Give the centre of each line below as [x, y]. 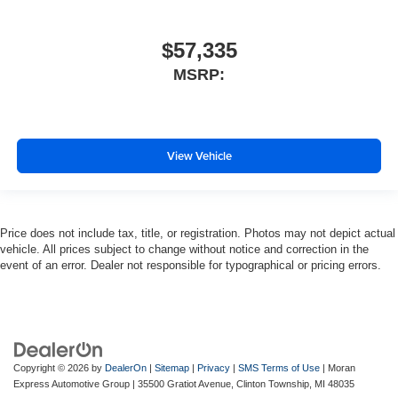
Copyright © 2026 [52, 367]
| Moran [338, 367]
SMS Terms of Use [279, 367]
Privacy [214, 367]
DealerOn [126, 367]
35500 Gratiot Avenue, [184, 383]
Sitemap [172, 367]
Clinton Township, [273, 383]
